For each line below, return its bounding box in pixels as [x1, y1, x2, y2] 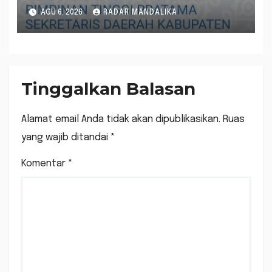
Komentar [21, 158, 68, 169]
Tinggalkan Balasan [21, 78, 195, 99]
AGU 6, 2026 [38, 9, 84, 17]
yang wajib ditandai [21, 132, 110, 143]
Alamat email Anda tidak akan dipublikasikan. [21, 114, 220, 124]
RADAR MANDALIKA [103, 9, 177, 17]
